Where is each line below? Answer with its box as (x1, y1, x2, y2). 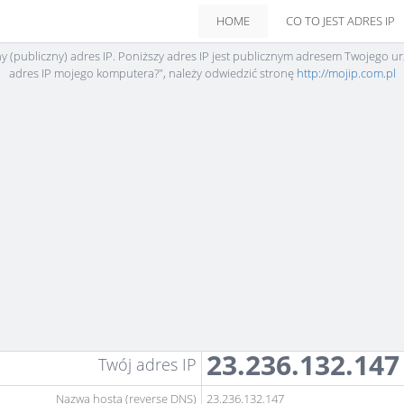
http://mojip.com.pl (296, 65, 396, 81)
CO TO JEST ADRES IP (286, 13, 395, 29)
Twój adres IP (98, 353, 197, 375)
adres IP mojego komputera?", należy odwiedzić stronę (8, 65, 297, 81)
